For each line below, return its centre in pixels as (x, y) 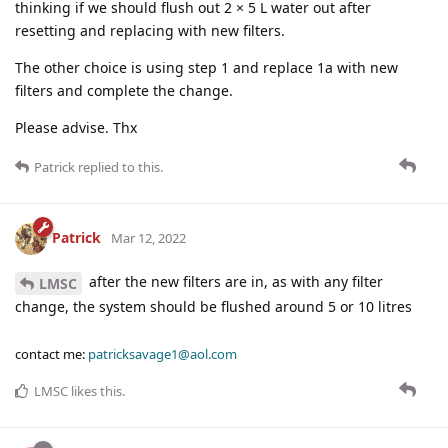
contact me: (51, 353)
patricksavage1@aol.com (162, 353)
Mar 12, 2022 (148, 237)
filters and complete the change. (124, 91)
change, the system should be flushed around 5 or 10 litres (213, 306)
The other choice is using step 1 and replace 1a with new (206, 68)
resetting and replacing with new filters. (150, 31)
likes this (95, 390)
